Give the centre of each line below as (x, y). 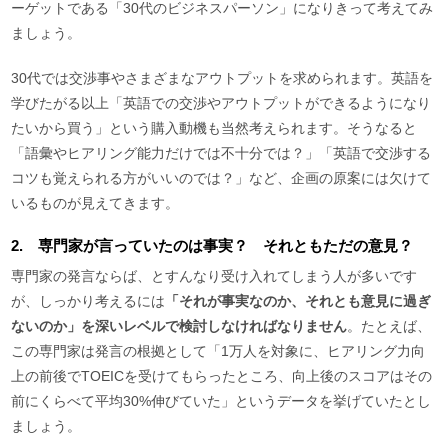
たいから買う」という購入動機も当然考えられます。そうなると (214, 127)
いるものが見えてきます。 (95, 202)
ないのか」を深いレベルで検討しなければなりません (179, 325)
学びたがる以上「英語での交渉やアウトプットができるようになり (221, 102)
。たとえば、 (389, 325)
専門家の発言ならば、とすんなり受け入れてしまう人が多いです (214, 275)
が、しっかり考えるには (88, 300)
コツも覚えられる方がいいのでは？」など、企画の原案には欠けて (221, 177)
